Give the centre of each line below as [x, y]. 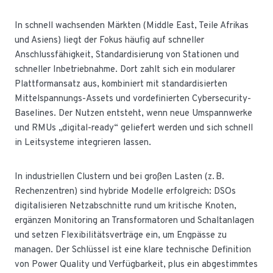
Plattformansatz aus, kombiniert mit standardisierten [121, 84]
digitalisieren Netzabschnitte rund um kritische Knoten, [126, 206]
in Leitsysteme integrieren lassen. [83, 143]
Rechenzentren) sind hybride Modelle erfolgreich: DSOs [125, 191]
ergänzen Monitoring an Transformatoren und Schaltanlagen [134, 221]
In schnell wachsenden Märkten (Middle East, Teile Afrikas [132, 26]
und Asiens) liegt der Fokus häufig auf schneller [109, 40]
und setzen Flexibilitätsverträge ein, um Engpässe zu [121, 235]
